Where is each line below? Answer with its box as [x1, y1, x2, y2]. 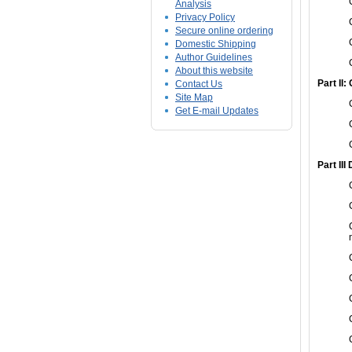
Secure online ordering [175, 25, 273, 36]
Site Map [175, 92, 213, 103]
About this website [175, 65, 253, 76]
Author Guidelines [175, 52, 252, 63]
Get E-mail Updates [175, 105, 258, 116]
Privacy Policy [175, 12, 235, 23]
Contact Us [175, 79, 222, 90]
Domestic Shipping [175, 38, 256, 49]
